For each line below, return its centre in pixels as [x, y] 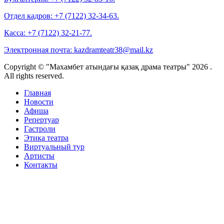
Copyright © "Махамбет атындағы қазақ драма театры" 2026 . [108, 66]
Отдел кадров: [29, 15]
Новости [39, 101]
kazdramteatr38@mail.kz [113, 49]
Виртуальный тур [54, 146]
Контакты [41, 164]
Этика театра [46, 137]
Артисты [39, 155]
